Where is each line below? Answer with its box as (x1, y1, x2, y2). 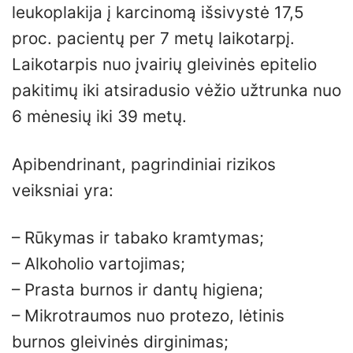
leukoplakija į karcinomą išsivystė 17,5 (12, 2, 304, 23)
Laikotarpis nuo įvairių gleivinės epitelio (12, 54, 317, 75)
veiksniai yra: (12, 180, 113, 200)
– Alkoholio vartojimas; (12, 253, 185, 273)
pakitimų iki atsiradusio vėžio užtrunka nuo (12, 80, 341, 101)
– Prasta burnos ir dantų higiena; (12, 279, 263, 299)
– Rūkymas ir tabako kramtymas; (12, 227, 264, 247)
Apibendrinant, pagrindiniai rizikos (12, 154, 276, 174)
